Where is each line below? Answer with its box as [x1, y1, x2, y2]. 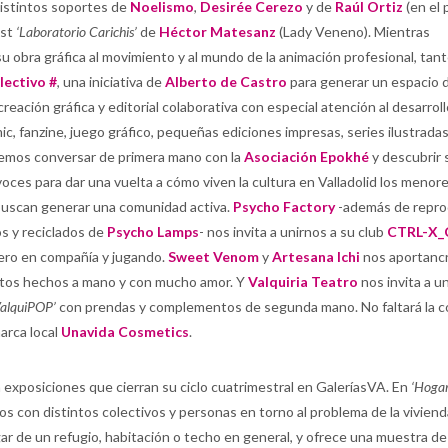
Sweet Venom [168, 248, 259, 265]
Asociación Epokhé [244, 148, 369, 165]
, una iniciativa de [57, 73, 165, 90]
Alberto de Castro [165, 73, 287, 90]
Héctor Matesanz [159, 23, 276, 40]
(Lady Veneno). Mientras [276, 23, 430, 40]
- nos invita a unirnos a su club [199, 223, 387, 240]
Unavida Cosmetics [61, 323, 189, 340]
